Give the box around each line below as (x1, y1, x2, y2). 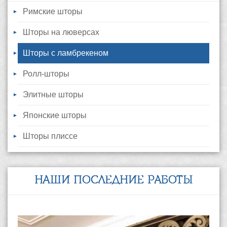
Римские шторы (23, 7, 83, 16)
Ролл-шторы (23, 69, 69, 79)
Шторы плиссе (23, 132, 78, 141)
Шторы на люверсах (23, 28, 99, 37)
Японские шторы (23, 111, 87, 120)
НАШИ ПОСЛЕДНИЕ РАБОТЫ (34, 175, 193, 187)
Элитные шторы (23, 90, 84, 99)
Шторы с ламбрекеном (23, 49, 108, 58)
